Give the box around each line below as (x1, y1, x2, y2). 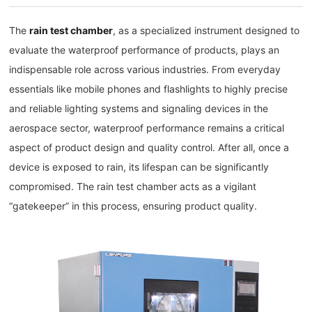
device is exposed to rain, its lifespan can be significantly (9, 161, 270, 173)
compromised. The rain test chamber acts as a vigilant (9, 180, 257, 193)
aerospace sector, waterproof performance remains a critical (9, 122, 285, 134)
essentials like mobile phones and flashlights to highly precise (9, 83, 288, 95)
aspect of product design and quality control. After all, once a (9, 141, 290, 154)
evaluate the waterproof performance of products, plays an (9, 44, 280, 56)
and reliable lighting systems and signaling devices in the (9, 102, 269, 115)
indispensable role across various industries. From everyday (9, 63, 281, 76)
